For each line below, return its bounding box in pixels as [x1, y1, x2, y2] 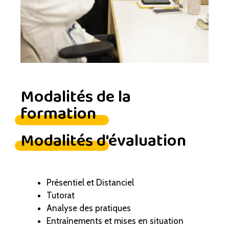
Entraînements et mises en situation [47, 215, 184, 226]
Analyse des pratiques [47, 202, 131, 213]
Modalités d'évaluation [20, 127, 186, 154]
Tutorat [47, 190, 75, 200]
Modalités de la [20, 83, 131, 110]
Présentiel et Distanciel [47, 177, 134, 188]
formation [20, 100, 96, 127]
